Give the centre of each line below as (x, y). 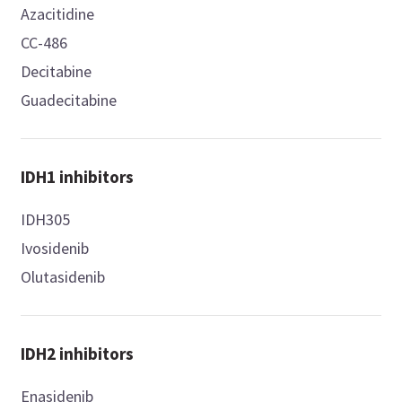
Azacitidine (58, 14)
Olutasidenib (63, 277)
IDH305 (46, 220)
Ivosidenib (55, 249)
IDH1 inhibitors (78, 177)
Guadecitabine (69, 100)
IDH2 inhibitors (78, 354)
